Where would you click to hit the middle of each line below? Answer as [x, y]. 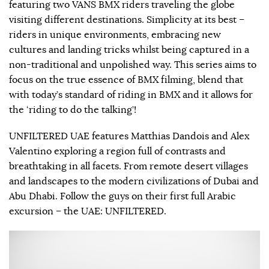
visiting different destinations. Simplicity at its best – [127, 20]
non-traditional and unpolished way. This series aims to [133, 65]
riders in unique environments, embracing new [115, 35]
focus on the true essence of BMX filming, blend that [126, 80]
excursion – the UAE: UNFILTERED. [88, 211]
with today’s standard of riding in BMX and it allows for [131, 95]
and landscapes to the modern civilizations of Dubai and [134, 181]
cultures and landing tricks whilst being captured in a [129, 50]
